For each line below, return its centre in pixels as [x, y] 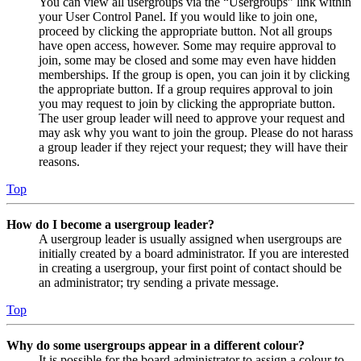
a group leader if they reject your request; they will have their [193, 147]
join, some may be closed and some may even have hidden [187, 60]
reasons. [59, 162]
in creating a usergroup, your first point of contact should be [190, 268]
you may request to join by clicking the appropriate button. [187, 104]
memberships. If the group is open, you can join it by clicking [194, 75]
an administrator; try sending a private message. [159, 283]
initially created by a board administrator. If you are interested [194, 254]
